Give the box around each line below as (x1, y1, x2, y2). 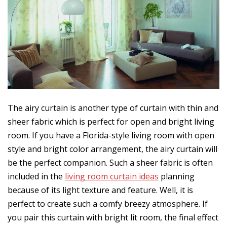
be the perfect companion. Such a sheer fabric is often (8, 157, 213, 169)
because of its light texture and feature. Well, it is (8, 184, 193, 196)
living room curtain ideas (65, 171, 159, 182)
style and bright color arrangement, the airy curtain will (8, 143, 217, 155)
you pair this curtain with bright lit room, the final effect (8, 212, 218, 223)
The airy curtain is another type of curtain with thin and (8, 102, 218, 114)
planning (159, 171, 195, 182)
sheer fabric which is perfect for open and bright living (8, 116, 214, 128)
